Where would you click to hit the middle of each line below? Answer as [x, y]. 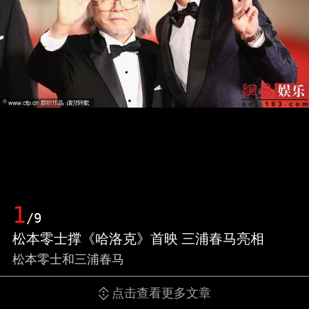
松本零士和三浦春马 [68, 259]
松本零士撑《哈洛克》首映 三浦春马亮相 [138, 238]
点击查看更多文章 [161, 293]
